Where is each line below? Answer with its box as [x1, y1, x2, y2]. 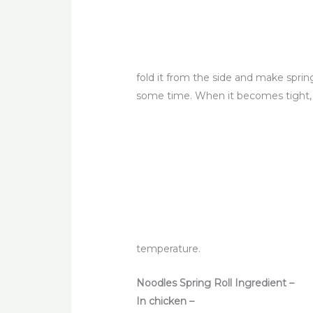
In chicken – [136, 294, 195, 307]
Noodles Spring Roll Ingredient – [136, 276, 295, 289]
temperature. [136, 242, 201, 256]
